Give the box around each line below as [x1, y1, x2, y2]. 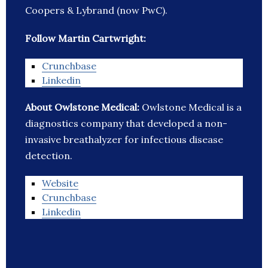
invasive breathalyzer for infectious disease [25, 133, 223, 146]
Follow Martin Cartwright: [25, 32, 146, 45]
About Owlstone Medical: [25, 101, 142, 114]
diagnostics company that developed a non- [25, 117, 227, 130]
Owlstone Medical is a [142, 101, 242, 114]
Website [42, 177, 78, 190]
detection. [25, 150, 72, 162]
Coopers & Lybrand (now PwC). [25, 4, 167, 17]
